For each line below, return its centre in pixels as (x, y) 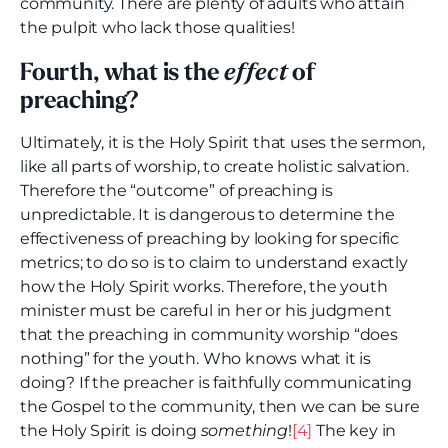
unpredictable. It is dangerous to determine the (207, 215)
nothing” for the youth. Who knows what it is (196, 359)
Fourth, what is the (122, 74)
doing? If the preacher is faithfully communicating (216, 383)
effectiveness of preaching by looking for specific (210, 239)
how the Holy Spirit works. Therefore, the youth (204, 287)
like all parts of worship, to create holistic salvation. (214, 167)
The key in (354, 431)
